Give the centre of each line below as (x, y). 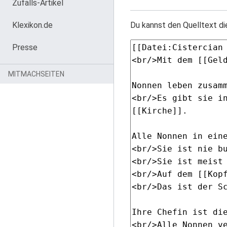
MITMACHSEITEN (36, 74)
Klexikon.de (32, 25)
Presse (25, 47)
